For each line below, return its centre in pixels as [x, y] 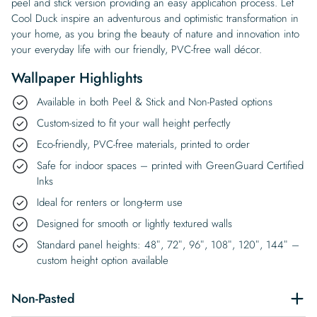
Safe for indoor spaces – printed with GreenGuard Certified [170, 165]
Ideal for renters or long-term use [110, 202]
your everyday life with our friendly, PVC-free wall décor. [137, 49]
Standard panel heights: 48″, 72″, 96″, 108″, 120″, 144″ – [168, 244]
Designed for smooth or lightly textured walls [134, 223]
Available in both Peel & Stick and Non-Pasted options [155, 102]
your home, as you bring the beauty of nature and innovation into [155, 34]
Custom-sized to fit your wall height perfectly [134, 123]
